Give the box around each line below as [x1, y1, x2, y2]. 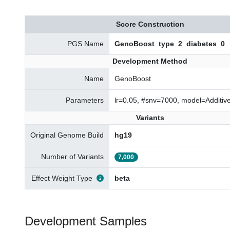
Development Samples [25, 214, 147, 228]
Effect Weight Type [31, 174, 92, 182]
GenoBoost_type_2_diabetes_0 [114, 40, 225, 48]
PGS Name [67, 40, 104, 48]
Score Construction [116, 20, 184, 28]
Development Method [112, 57, 187, 65]
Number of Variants [41, 152, 104, 161]
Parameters [66, 96, 104, 104]
